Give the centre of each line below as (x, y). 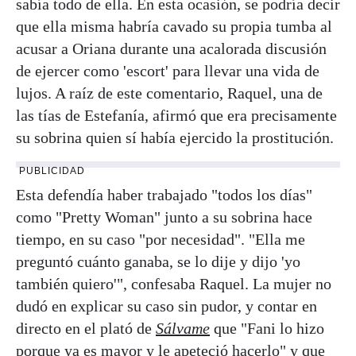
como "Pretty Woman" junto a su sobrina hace (164, 217)
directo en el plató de (86, 328)
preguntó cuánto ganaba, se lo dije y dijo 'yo (158, 261)
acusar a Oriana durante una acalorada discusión (171, 48)
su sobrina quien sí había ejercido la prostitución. (175, 137)
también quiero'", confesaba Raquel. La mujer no (174, 283)
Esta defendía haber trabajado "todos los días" (164, 194)
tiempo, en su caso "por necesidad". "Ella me (161, 239)
